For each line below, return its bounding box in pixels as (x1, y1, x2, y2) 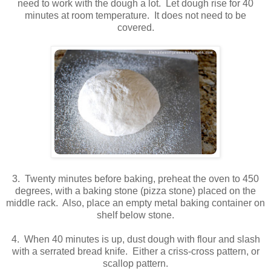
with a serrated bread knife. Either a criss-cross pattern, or (11, 246, 260, 257)
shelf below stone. (97, 210, 174, 221)
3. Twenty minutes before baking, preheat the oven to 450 (12, 174, 259, 184)
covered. (117, 22, 154, 33)
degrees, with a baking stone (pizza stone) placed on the (15, 186, 256, 197)
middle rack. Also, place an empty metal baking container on (6, 198, 265, 209)
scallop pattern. (103, 258, 168, 269)
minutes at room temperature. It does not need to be (25, 10, 246, 21)
